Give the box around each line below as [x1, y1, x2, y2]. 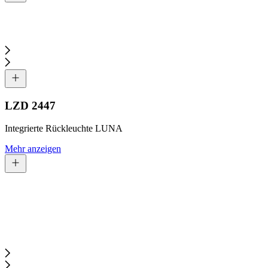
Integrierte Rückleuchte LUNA [5, 123, 123, 134]
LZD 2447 [5, 99, 56, 112]
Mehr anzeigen [5, 144, 61, 154]
